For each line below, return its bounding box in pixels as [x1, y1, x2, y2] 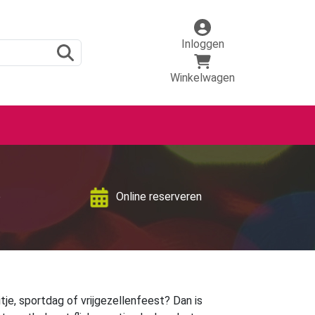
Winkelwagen [170, 70, 235, 84]
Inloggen [181, 37, 224, 51]
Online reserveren [115, 189, 202, 203]
